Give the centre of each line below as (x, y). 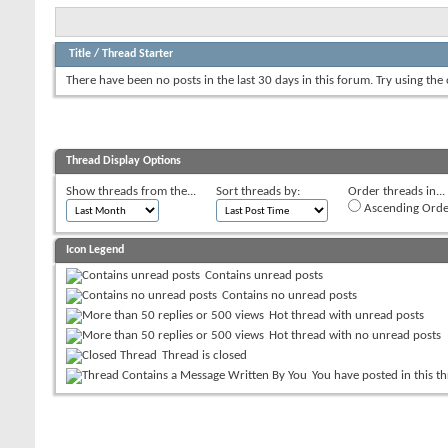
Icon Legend (95, 249)
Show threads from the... (131, 191)
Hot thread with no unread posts (355, 335)
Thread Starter (137, 53)
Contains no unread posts (289, 295)
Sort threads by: (258, 191)
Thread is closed (204, 355)
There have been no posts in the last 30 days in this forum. (219, 81)
